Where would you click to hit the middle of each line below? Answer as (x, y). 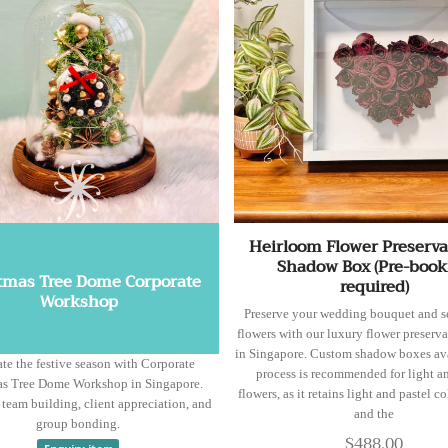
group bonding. (78, 424)
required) (374, 287)
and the (374, 414)
